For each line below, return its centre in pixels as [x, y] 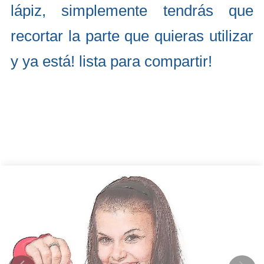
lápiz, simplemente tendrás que [132, 11]
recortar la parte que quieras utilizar [132, 36]
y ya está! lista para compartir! [111, 61]
